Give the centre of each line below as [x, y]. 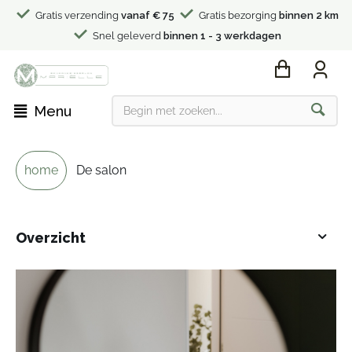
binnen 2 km [308, 15]
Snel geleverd [126, 36]
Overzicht [51, 237]
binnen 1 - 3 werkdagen [222, 36]
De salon [101, 170]
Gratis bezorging [237, 15]
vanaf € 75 [147, 15]
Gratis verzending [77, 15]
